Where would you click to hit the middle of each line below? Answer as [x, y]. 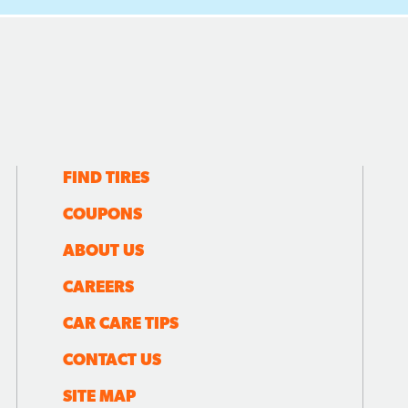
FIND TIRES [106, 178]
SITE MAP [99, 396]
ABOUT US [103, 250]
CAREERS [98, 287]
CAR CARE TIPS [121, 323]
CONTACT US [112, 360]
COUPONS [102, 214]
